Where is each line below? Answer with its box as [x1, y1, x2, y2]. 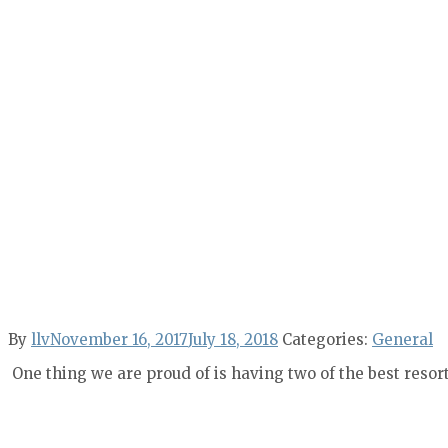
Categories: [282, 329, 372, 349]
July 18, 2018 [188, 329, 278, 349]
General [372, 329, 433, 349]
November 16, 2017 [50, 329, 188, 349]
